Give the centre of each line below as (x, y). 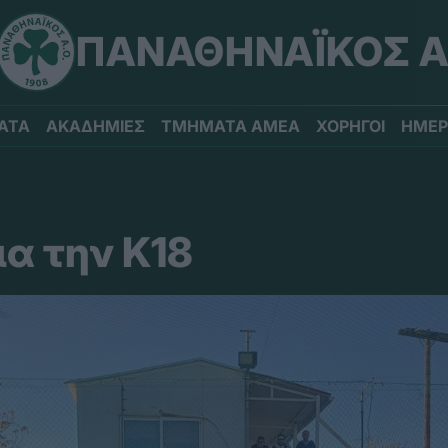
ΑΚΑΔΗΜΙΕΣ (95, 126)
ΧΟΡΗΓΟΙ (350, 126)
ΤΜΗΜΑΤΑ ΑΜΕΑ (230, 126)
